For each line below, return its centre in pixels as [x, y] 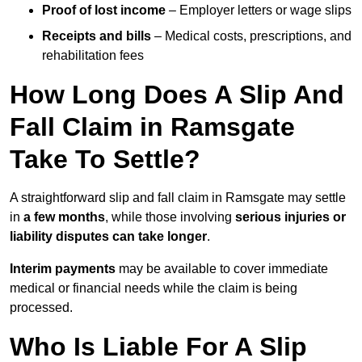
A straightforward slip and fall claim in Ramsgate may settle [178, 198]
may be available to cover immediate [222, 269]
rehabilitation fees [93, 56]
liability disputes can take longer [108, 237]
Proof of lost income [104, 11]
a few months [64, 217]
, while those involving [170, 217]
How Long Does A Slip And [177, 95]
